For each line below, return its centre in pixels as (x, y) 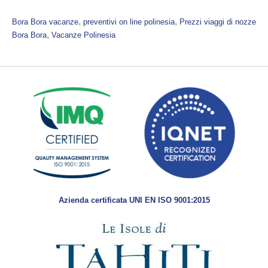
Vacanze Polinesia (83, 35)
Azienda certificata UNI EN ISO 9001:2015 (134, 200)
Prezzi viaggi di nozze (218, 22)
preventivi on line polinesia (129, 22)
